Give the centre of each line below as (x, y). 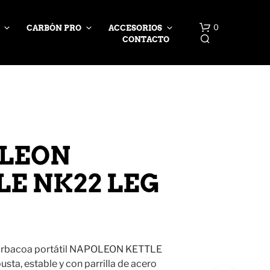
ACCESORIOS (135, 28)
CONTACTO (146, 39)
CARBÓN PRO (54, 28)
